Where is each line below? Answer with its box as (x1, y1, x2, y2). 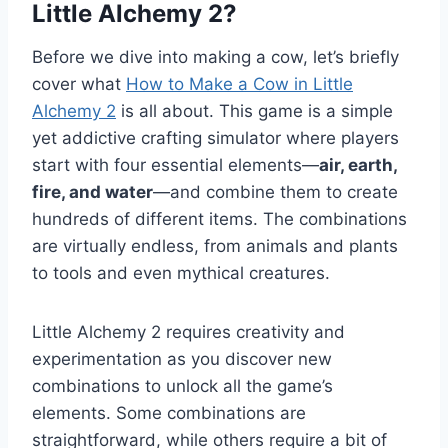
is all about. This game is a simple (116, 101, 393, 122)
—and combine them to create (153, 182, 398, 203)
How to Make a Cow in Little (126, 74, 353, 95)
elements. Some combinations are (32, 403, 306, 424)
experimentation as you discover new (32, 349, 332, 370)
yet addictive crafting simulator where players (32, 128, 399, 149)
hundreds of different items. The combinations (32, 209, 407, 230)
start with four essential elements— (32, 155, 319, 176)
